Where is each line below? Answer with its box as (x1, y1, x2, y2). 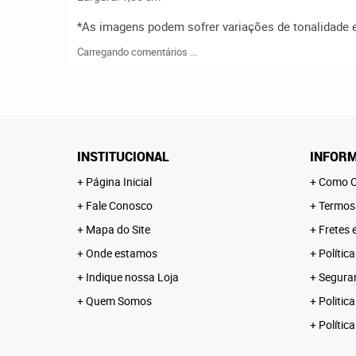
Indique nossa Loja (86, 269, 179, 284)
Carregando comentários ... (77, 44, 197, 59)
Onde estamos (86, 246, 157, 261)
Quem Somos (86, 293, 152, 308)
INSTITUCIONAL (77, 148, 169, 165)
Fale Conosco (86, 198, 153, 213)
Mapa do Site (86, 222, 150, 237)
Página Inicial (86, 174, 152, 189)
